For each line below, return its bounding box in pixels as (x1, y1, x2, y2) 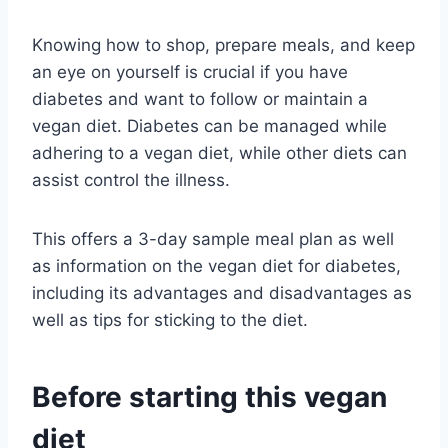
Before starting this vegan (32, 379, 387, 414)
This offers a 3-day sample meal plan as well (32, 228, 394, 249)
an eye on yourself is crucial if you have (32, 61, 348, 82)
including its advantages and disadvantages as (32, 282, 412, 303)
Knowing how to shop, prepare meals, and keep (32, 34, 415, 55)
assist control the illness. (32, 169, 230, 190)
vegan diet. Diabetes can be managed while (32, 115, 387, 136)
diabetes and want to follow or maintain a (32, 88, 368, 109)
